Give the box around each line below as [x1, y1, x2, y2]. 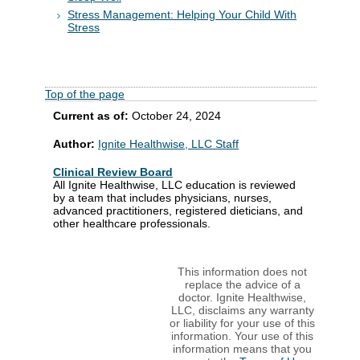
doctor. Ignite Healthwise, [178, 290, 306, 304]
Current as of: [53, 108, 132, 122]
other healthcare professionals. [53, 216, 211, 230]
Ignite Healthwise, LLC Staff [98, 137, 239, 150]
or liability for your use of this [170, 316, 315, 329]
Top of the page [45, 87, 125, 100]
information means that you [173, 342, 312, 355]
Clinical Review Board [53, 165, 173, 178]
